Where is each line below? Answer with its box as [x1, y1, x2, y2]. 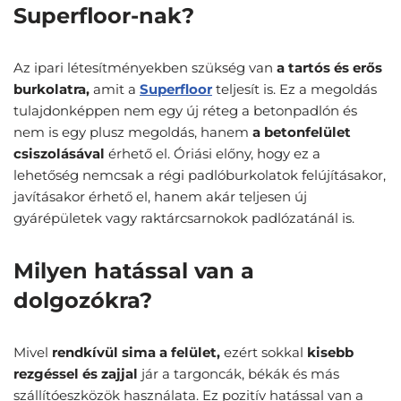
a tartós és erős [277, 59, 382, 77]
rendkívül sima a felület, [52, 344, 220, 362]
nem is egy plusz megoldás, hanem [13, 124, 252, 141]
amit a [93, 81, 140, 98]
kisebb [307, 344, 354, 362]
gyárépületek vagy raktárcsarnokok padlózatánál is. [13, 209, 354, 227]
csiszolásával [13, 145, 108, 163]
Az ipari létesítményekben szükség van [13, 59, 277, 77]
